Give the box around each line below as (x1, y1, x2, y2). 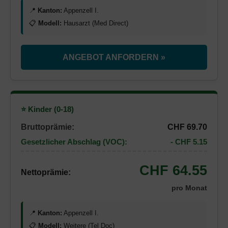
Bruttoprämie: (21, 123, 74, 131)
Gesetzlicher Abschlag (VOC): (21, 137, 127, 146)
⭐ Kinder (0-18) (21, 105, 74, 113)
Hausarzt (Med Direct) (62, 19, 128, 27)
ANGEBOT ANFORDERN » (63, 53, 165, 62)
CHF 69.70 (167, 123, 207, 131)
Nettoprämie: (21, 168, 71, 177)
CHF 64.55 (139, 162, 207, 178)
